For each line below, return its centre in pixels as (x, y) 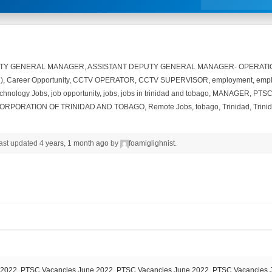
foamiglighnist (151, 144)
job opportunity (75, 94)
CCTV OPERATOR (104, 80)
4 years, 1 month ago (74, 144)
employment (232, 80)
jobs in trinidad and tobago (165, 94)
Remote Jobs (170, 107)
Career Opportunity (38, 80)
